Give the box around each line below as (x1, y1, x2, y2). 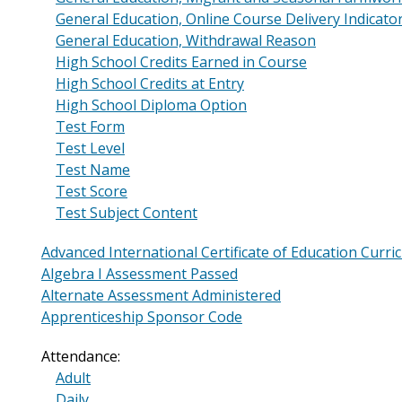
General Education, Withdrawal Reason (56, 31, 316, 51)
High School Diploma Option (56, 95, 247, 116)
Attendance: (41, 346, 120, 367)
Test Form (56, 117, 125, 137)
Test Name (56, 160, 130, 180)
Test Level (56, 138, 125, 159)
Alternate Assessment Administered (41, 285, 281, 306)
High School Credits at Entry (56, 74, 244, 94)
